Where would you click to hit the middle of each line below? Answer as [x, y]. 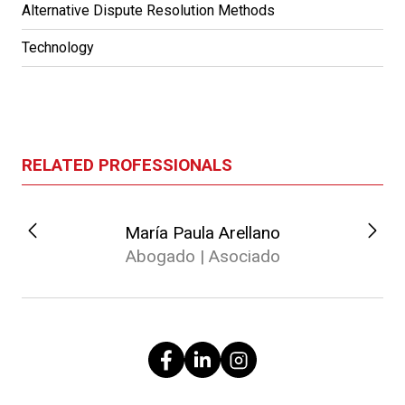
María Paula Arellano [202, 233]
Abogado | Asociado [202, 256]
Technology [58, 47]
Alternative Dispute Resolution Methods [148, 10]
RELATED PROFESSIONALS [127, 165]
